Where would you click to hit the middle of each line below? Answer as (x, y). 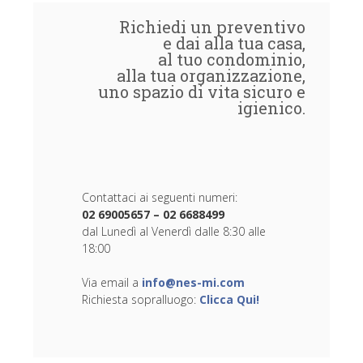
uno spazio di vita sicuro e (202, 92)
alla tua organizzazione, (211, 75)
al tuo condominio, (232, 59)
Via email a (112, 282)
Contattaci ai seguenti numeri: (160, 197)
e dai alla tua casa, (234, 43)
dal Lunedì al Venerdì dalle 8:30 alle (174, 231)
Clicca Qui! (229, 299)
